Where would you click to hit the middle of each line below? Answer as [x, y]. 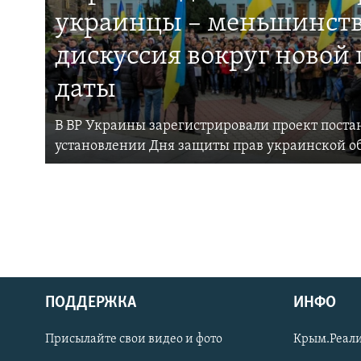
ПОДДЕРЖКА [91, 303]
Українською [53, 335]
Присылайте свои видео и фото [134, 340]
